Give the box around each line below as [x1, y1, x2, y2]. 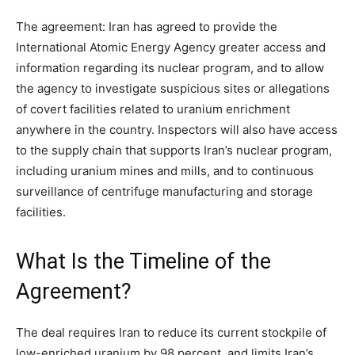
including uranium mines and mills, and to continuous [16, 163, 314, 178]
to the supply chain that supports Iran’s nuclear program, [16, 143, 332, 158]
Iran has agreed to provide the [109, 19, 277, 34]
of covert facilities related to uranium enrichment [16, 101, 290, 116]
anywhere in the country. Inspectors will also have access [16, 122, 338, 137]
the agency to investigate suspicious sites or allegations [16, 81, 330, 96]
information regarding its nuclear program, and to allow [16, 60, 324, 75]
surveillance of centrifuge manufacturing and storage [16, 184, 313, 199]
